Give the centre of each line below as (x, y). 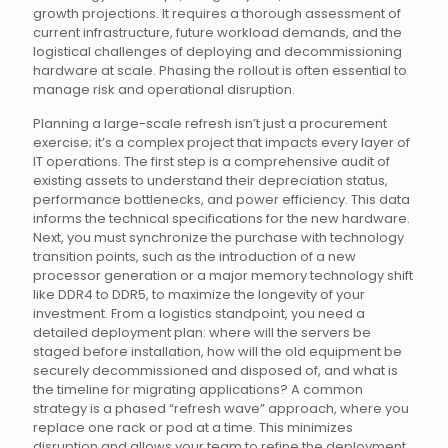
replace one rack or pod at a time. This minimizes (193, 427)
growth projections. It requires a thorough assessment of (217, 13)
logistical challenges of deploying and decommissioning (217, 51)
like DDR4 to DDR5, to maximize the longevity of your (199, 294)
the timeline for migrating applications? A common (198, 389)
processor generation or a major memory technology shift (223, 275)
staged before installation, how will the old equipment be (217, 351)
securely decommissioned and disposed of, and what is (215, 370)
